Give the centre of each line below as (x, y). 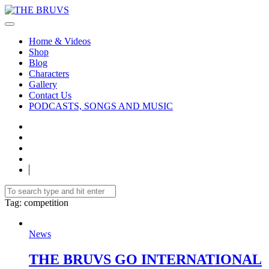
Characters (49, 74)
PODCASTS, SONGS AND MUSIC (101, 106)
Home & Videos (60, 41)
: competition (44, 203)
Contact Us (50, 95)
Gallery (43, 84)
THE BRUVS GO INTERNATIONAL (145, 259)
